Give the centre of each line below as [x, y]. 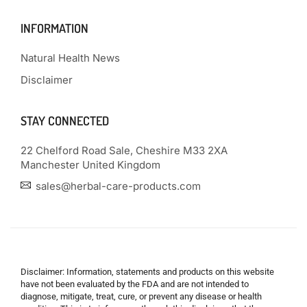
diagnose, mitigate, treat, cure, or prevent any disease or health [141, 297]
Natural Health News [70, 58]
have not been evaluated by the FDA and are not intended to [135, 284]
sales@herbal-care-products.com [118, 186]
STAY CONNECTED [65, 121]
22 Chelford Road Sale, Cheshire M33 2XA [124, 151]
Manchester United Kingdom [90, 165]
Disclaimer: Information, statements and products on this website [147, 272]
